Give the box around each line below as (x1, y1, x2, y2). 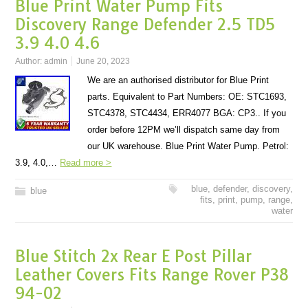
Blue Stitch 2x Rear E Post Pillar (15, 246, 252, 266)
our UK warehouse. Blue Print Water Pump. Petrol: (87, 141, 289, 151)
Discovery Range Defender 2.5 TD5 (15, 14, 276, 34)
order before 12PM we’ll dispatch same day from (87, 124, 280, 135)
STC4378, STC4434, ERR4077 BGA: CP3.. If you (87, 108, 287, 118)
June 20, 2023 (76, 56, 131, 66)
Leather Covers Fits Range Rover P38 (15, 265, 289, 285)
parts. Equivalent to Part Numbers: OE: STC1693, (87, 91, 287, 102)
